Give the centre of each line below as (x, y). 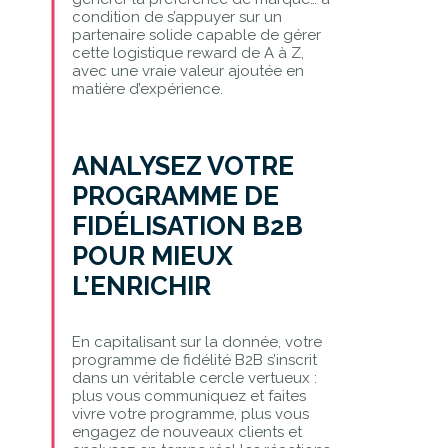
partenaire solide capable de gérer (196, 34)
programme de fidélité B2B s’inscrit (194, 359)
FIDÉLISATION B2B (187, 225)
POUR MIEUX (152, 255)
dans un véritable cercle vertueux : (194, 377)
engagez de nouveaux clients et (186, 431)
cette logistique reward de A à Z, (187, 52)
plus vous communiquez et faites (188, 395)
